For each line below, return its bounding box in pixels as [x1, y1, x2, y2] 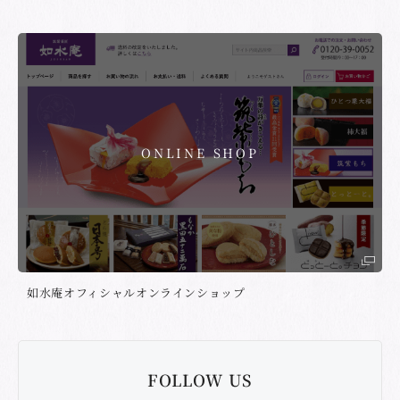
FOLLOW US [147, 368, 253, 392]
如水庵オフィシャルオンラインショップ [27, 284, 246, 302]
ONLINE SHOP [141, 144, 259, 162]
